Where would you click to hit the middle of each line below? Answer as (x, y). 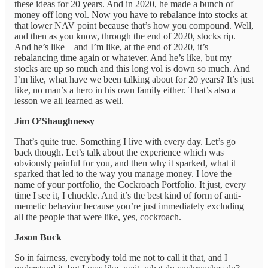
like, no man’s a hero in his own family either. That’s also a (125, 90)
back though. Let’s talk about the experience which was (119, 153)
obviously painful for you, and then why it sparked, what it (125, 163)
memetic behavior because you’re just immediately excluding (129, 206)
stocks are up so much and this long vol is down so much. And (132, 69)
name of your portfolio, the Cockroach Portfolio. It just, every (130, 185)
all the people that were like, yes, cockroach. (98, 217)
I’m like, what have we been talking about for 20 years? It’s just (134, 80)
